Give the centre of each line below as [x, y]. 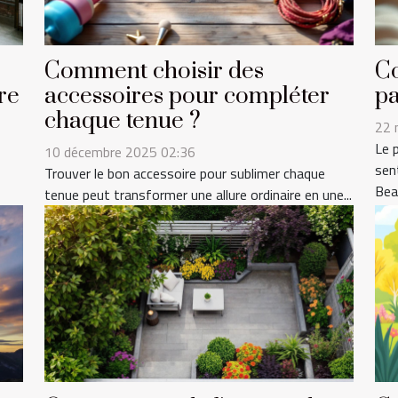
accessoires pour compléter [187, 97]
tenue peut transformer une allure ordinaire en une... [198, 195]
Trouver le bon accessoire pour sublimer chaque [185, 174]
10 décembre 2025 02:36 [120, 152]
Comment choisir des [154, 72]
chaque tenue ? [123, 122]
